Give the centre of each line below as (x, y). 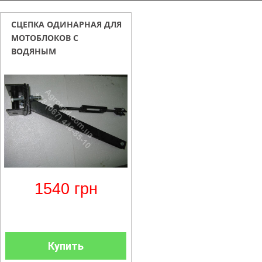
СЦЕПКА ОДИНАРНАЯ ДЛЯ (66, 24)
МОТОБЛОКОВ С (45, 38)
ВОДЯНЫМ (34, 51)
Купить (66, 246)
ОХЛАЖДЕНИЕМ (45, 65)
